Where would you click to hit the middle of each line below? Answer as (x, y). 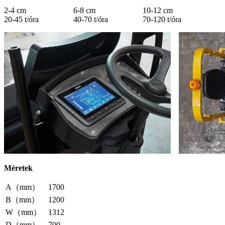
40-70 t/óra (91, 19)
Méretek (18, 168)
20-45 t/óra (21, 19)
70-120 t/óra (162, 19)
